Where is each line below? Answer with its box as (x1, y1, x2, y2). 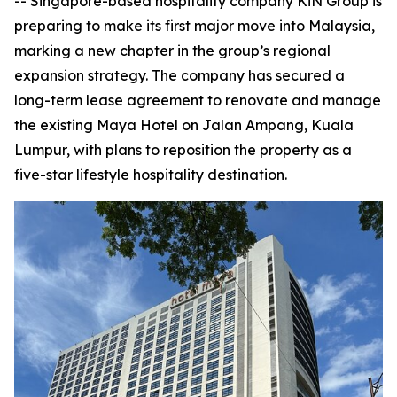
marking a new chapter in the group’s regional (14, 42, 331, 59)
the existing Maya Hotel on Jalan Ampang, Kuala (14, 116, 354, 134)
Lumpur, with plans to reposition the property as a (14, 141, 352, 159)
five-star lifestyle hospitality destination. (14, 166, 287, 183)
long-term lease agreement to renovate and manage (14, 91, 381, 109)
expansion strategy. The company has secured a (14, 66, 345, 84)
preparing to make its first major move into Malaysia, (14, 17, 375, 35)
